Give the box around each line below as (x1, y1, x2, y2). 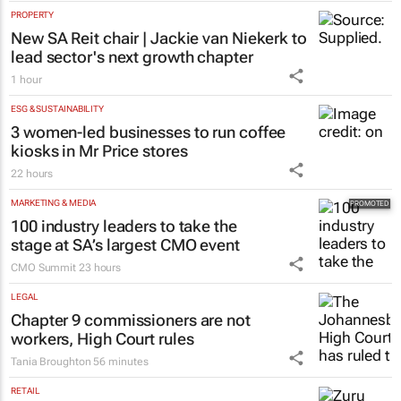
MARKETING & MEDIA (11, 197, 97, 208)
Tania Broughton (11, 354, 91, 368)
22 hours (11, 166, 54, 180)
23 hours (78, 260, 122, 274)
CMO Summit (11, 260, 79, 274)
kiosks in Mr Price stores (11, 141, 188, 160)
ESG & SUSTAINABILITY (11, 103, 104, 114)
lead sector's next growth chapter (11, 47, 253, 66)
